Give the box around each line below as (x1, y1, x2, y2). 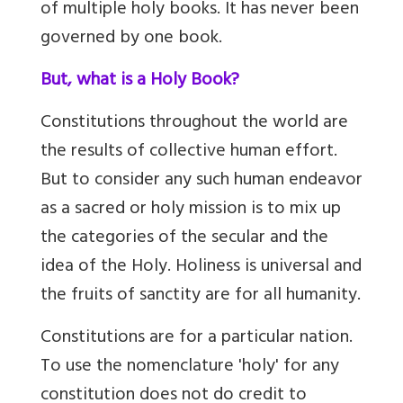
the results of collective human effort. (40, 135, 337, 169)
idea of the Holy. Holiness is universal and (40, 250, 362, 284)
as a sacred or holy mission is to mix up (40, 193, 341, 227)
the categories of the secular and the (40, 221, 328, 255)
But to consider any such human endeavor (40, 164, 363, 198)
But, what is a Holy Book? (40, 64, 239, 98)
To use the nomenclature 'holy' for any (40, 350, 339, 384)
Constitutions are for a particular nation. (40, 321, 353, 355)
